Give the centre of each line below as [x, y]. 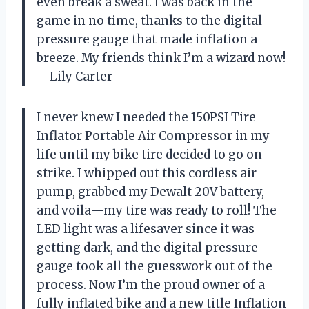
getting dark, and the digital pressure [147, 248]
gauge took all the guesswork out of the [154, 267]
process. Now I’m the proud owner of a [151, 285]
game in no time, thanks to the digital [149, 21]
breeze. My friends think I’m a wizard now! [161, 58]
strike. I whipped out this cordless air [147, 173]
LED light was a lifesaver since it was [146, 229]
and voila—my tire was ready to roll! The [157, 211]
